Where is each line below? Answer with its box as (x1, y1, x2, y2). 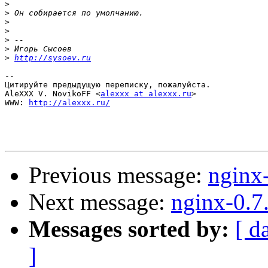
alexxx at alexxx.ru (100, 89, 191, 99)
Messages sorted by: (29, 216, 229, 242)
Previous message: (29, 162, 208, 188)
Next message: (29, 189, 171, 215)
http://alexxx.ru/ (29, 98, 110, 108)
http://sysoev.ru (14, 53, 91, 63)
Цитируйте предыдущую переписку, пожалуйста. (5, 80, 211, 90)
